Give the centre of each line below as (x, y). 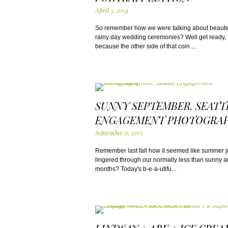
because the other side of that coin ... (146, 46)
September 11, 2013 (119, 133)
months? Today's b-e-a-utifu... (136, 169)
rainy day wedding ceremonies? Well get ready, (161, 37)
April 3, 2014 (112, 10)
